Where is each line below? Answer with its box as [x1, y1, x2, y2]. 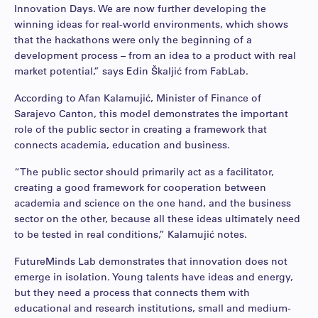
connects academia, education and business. [14, 138, 230, 151]
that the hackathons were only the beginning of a [14, 33, 252, 46]
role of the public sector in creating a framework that [14, 122, 267, 136]
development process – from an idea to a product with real [14, 48, 296, 62]
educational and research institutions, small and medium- [14, 301, 291, 314]
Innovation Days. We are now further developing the [14, 1, 266, 15]
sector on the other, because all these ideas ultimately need [14, 212, 300, 225]
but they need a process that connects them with [14, 285, 250, 299]
